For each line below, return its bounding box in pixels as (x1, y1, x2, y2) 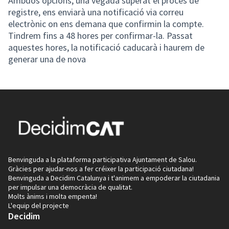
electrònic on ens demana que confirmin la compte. (8, 17, 204, 30)
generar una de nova (8, 53, 86, 65)
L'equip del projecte (8, 200, 69, 210)
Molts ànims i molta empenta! (8, 191, 97, 201)
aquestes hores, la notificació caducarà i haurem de (8, 41, 204, 53)
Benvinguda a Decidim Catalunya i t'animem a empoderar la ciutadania (8, 173, 220, 182)
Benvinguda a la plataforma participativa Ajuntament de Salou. (8, 154, 197, 164)
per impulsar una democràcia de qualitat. (8, 182, 132, 192)
